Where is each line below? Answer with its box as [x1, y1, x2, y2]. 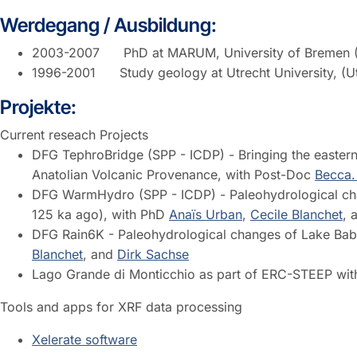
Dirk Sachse [117, 245, 189, 262]
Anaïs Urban [169, 206, 242, 222]
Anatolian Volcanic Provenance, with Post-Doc [32, 166, 315, 182]
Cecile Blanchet [250, 206, 343, 222]
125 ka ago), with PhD [32, 206, 169, 222]
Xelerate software [32, 331, 137, 347]
